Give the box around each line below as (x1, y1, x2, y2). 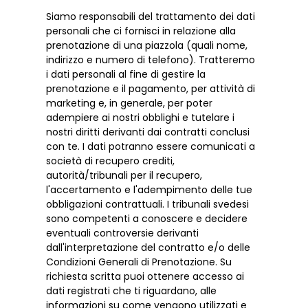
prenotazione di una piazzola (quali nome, (46, 38, 248, 53)
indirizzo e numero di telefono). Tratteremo (46, 53, 256, 67)
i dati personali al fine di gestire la (46, 67, 206, 82)
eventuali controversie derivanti (46, 226, 199, 241)
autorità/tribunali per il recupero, (46, 168, 203, 183)
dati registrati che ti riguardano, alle (46, 284, 217, 298)
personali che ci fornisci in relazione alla (46, 24, 236, 38)
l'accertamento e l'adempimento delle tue (46, 183, 253, 197)
